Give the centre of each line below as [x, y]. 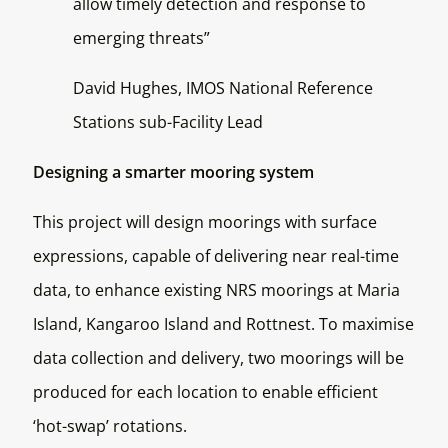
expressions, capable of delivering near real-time [215, 256]
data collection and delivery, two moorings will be [218, 358]
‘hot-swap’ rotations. [109, 426]
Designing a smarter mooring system [173, 172]
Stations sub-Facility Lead [167, 122]
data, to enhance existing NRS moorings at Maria [216, 290]
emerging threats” [141, 38]
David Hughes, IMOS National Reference [222, 88]
